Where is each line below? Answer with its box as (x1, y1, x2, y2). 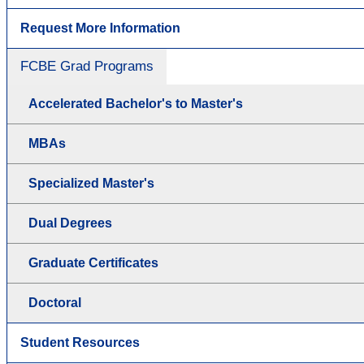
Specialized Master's (28, 176, 154, 191)
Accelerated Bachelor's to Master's (28, 97, 243, 111)
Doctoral (28, 296, 81, 310)
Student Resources (20, 336, 140, 350)
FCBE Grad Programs (20, 58, 154, 75)
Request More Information (20, 21, 180, 36)
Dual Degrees (28, 216, 112, 231)
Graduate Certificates (28, 256, 158, 271)
